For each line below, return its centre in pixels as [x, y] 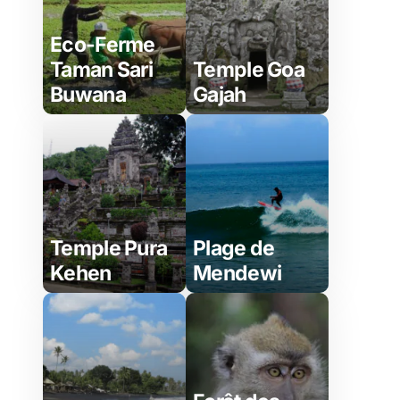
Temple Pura [109, 248]
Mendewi [237, 273]
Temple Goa [249, 70]
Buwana [88, 95]
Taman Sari [102, 70]
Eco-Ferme [103, 45]
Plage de [234, 248]
